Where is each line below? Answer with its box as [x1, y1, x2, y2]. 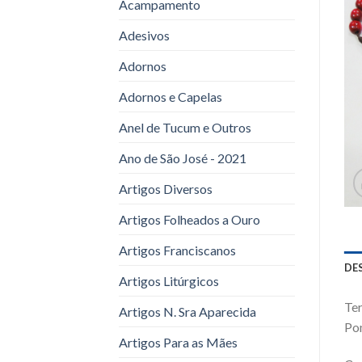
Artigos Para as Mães [119, 334, 238, 350]
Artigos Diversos [119, 180, 213, 196]
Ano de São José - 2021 [119, 149, 246, 166]
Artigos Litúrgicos [119, 272, 219, 288]
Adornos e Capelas [119, 88, 222, 104]
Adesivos [119, 27, 170, 43]
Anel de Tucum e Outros [119, 119, 251, 135]
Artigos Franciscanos [119, 242, 236, 258]
